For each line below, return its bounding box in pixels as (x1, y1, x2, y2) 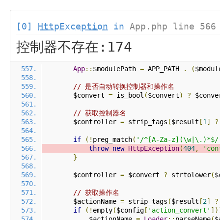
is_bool (112, 91, 144, 99)
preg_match (93, 136, 132, 143)
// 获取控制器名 (73, 109, 126, 117)
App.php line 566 (130, 21, 216, 31)
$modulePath (93, 65, 140, 73)
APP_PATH (144, 65, 183, 73)
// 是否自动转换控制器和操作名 (73, 82, 174, 90)
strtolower (167, 171, 211, 179)
